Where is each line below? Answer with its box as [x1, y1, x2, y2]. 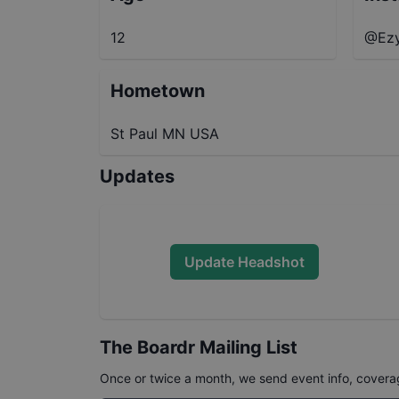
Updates [100, 166, 175, 187]
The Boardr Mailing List [100, 337, 297, 358]
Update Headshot [184, 252, 305, 271]
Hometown [110, 80, 205, 102]
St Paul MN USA [110, 125, 219, 142]
